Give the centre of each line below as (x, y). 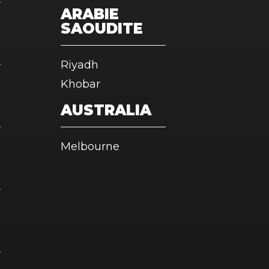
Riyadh (80, 65)
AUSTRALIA (106, 110)
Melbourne (90, 147)
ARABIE (90, 14)
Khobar (80, 84)
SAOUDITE (102, 29)
